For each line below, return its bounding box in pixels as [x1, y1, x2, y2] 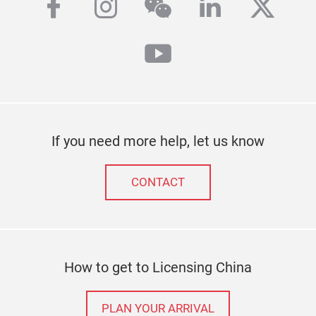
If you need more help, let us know [51, 133, 265, 150]
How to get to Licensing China [64, 259, 252, 276]
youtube [143, 38, 243, 71]
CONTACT [131, 176, 185, 189]
